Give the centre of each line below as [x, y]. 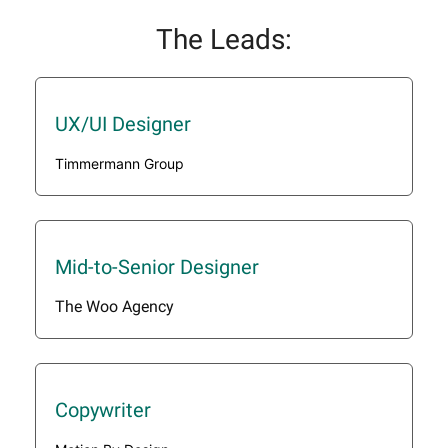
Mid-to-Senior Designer [157, 267]
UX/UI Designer [123, 124]
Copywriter [103, 410]
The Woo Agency [114, 307]
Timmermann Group [119, 164]
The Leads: [224, 40]
